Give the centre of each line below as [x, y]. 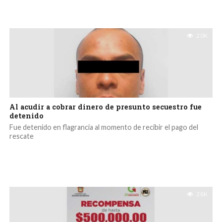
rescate [21, 136]
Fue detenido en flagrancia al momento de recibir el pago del [104, 127]
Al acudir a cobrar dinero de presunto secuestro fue [105, 107]
